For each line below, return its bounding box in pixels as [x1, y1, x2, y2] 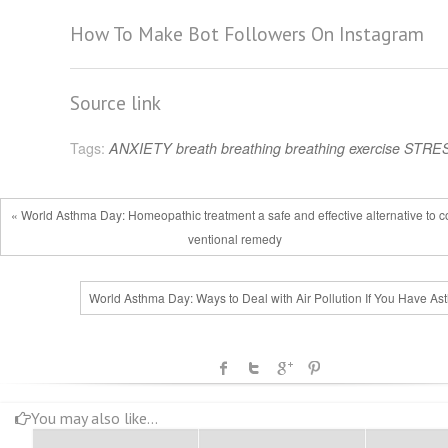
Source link [70, 90, 161, 116]
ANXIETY [109, 138, 172, 159]
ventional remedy [188, 230, 283, 248]
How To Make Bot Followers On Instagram [70, 21, 424, 47]
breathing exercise [285, 138, 400, 159]
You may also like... [31, 407, 158, 428]
